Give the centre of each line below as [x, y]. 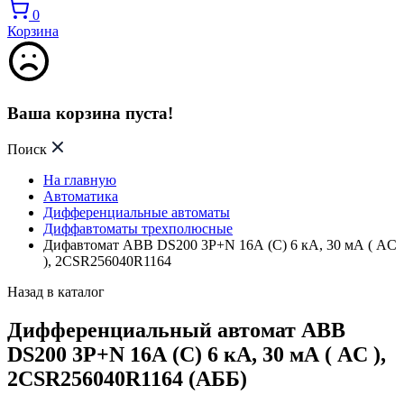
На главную [80, 180]
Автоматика [81, 197]
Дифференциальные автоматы [137, 213]
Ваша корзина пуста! [90, 113]
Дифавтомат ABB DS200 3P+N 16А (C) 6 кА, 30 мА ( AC [220, 245]
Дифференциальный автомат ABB [176, 331]
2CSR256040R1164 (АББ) [127, 379]
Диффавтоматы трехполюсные [138, 229]
